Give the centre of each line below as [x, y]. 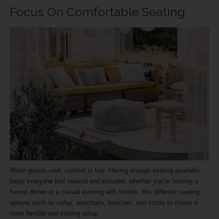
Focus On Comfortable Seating [99, 11]
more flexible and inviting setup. [56, 214]
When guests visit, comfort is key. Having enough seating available [105, 171]
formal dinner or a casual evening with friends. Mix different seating [105, 192]
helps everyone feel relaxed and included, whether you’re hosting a [104, 181]
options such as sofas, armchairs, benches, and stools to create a [104, 203]
